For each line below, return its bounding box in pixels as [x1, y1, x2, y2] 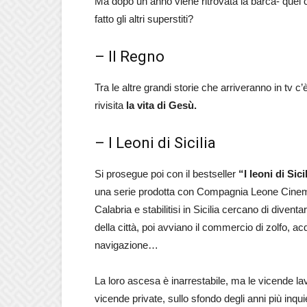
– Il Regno [95, 48, 164, 65]
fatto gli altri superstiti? [95, 13, 193, 25]
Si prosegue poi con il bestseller [95, 168, 238, 180]
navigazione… [95, 239, 158, 251]
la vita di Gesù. [126, 99, 197, 111]
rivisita [95, 99, 126, 111]
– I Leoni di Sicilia [95, 134, 216, 151]
